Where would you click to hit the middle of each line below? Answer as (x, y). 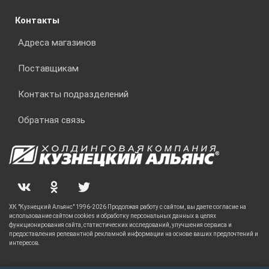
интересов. (25, 243)
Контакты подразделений (73, 95)
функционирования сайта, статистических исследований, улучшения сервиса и (120, 225)
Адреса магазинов (57, 43)
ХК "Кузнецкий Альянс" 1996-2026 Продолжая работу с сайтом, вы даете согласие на (128, 207)
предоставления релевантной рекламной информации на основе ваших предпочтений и (134, 234)
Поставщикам (48, 69)
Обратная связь (52, 120)
